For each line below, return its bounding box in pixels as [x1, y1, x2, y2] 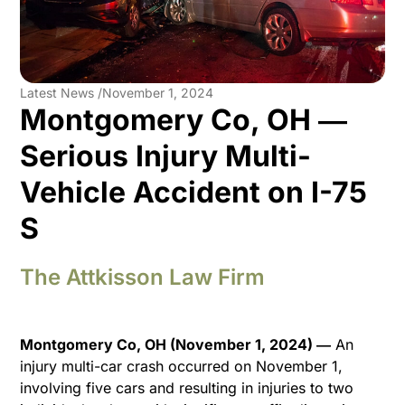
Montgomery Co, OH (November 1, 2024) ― [20, 334, 332, 353]
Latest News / [20, 84, 103, 100]
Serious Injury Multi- [20, 137, 312, 174]
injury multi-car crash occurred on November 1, [20, 356, 344, 375]
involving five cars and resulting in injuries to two [20, 378, 354, 397]
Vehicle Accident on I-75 [20, 174, 368, 210]
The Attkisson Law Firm [20, 263, 266, 290]
